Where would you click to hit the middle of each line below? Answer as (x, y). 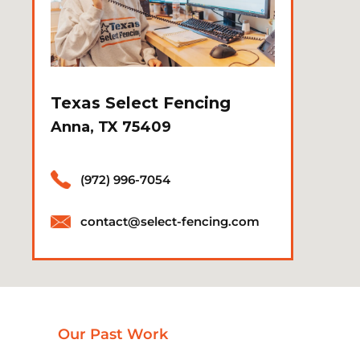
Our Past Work (113, 335)
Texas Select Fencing (141, 102)
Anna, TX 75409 (111, 127)
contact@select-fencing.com (170, 222)
